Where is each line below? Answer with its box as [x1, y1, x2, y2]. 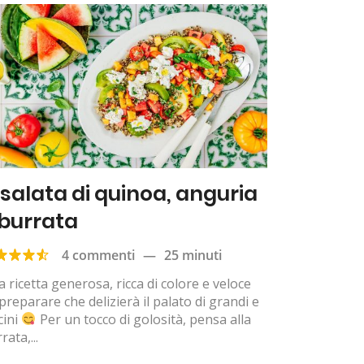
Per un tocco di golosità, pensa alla [36, 310, 251, 328]
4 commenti [62, 245, 136, 264]
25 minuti [164, 245, 223, 264]
